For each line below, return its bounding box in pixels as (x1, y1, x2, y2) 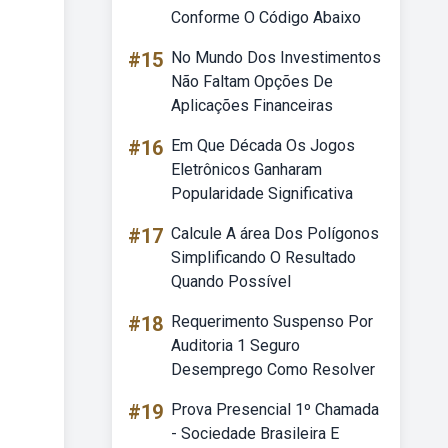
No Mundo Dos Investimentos (171, 48, 381, 67)
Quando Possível (171, 272, 291, 291)
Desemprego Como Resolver (171, 360, 375, 379)
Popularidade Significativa (171, 184, 353, 203)
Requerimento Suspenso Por (171, 312, 373, 331)
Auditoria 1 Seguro (171, 336, 300, 355)
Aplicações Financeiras (171, 96, 333, 115)
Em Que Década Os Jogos (171, 136, 355, 155)
